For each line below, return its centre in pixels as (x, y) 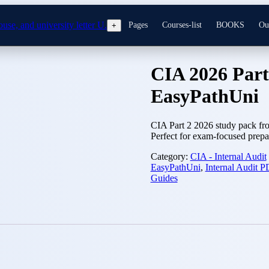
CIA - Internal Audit (228, 157)
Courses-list (182, 25)
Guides (164, 178)
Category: (170, 157)
